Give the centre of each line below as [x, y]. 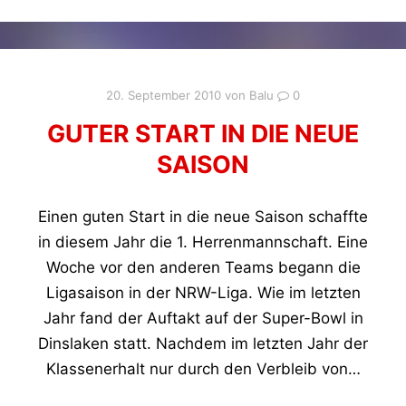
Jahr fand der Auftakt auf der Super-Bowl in [203, 319]
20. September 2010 [164, 96]
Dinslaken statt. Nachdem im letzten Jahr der [203, 344]
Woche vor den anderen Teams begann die [203, 268]
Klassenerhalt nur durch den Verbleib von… [203, 369]
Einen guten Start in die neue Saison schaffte [203, 217]
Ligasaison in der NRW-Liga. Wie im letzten [203, 293]
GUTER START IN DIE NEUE [203, 133]
